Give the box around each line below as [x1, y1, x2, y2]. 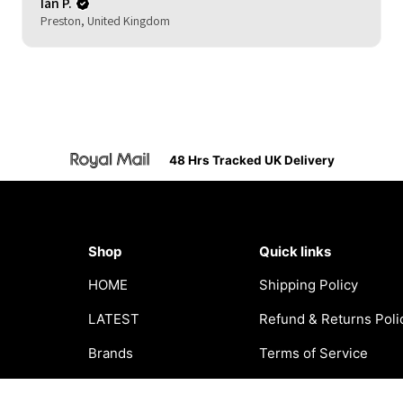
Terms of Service [258, 344, 368, 362]
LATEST [88, 309, 140, 327]
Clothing [88, 378, 143, 396]
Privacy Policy [258, 378, 348, 396]
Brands [88, 344, 134, 362]
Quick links [258, 242, 331, 260]
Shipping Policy [258, 275, 358, 293]
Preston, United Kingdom [40, 12, 170, 29]
